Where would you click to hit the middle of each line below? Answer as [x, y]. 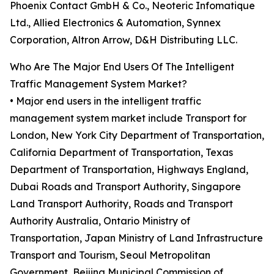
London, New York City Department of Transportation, [137, 135]
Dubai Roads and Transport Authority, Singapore [125, 187]
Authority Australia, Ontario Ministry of [100, 221]
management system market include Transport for [128, 118]
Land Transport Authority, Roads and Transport [121, 204]
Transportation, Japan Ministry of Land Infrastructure [136, 238]
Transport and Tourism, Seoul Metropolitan [110, 255]
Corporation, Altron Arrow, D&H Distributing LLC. [124, 40]
